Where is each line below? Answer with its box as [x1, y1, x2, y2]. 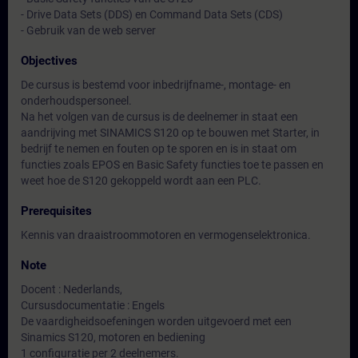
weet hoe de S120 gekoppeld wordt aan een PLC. [21, 174, 261, 187]
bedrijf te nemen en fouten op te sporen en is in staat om [21, 142, 296, 155]
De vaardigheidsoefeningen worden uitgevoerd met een [21, 315, 292, 328]
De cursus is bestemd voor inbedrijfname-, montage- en [21, 78, 291, 91]
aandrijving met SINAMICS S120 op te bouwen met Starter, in [21, 126, 320, 139]
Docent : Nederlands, [21, 283, 122, 296]
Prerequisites [21, 204, 92, 218]
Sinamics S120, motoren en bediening [21, 331, 205, 344]
